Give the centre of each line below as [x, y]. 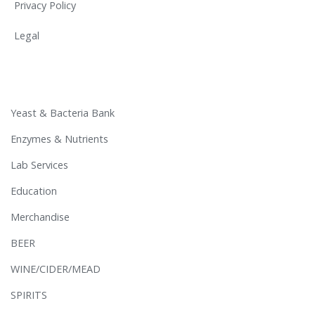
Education [34, 191]
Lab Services [39, 165]
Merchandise [40, 217]
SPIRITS [29, 295]
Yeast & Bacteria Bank [63, 113]
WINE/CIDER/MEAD [56, 269]
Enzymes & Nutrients [59, 139]
